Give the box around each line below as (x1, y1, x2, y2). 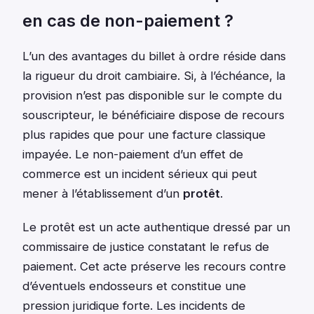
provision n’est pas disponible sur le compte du (22, 88, 282, 103)
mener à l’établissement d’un (22, 186, 183, 201)
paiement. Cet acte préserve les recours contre (22, 259, 286, 274)
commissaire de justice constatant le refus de (22, 240, 269, 254)
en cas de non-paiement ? (22, 10, 233, 31)
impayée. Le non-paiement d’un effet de (22, 147, 243, 162)
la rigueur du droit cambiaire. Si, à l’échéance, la (22, 69, 285, 83)
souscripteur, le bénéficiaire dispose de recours (22, 108, 285, 123)
